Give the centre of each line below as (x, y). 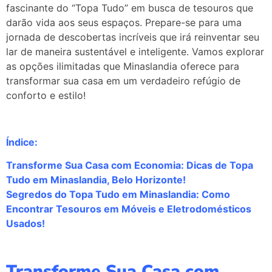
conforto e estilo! (46, 95)
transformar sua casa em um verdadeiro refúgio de (123, 80)
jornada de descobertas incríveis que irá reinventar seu (133, 37)
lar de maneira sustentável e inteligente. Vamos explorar (135, 51)
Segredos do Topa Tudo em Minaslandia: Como (118, 195)
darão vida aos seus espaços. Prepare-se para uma (124, 22)
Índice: (22, 142)
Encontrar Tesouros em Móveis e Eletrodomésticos (129, 209)
